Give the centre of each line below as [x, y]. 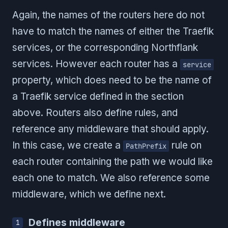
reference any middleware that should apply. [110, 129]
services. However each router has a [96, 64]
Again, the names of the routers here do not [108, 15]
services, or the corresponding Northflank [105, 48]
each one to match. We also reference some [111, 178]
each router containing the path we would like [112, 162]
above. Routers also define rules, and [95, 113]
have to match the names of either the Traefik [113, 32]
